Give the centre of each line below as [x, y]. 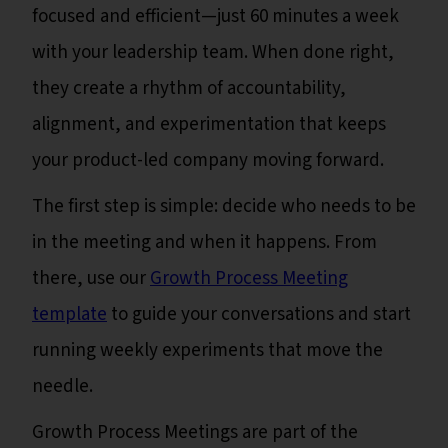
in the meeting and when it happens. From [204, 243]
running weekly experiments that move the [207, 351]
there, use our [91, 279]
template [69, 315]
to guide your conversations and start [259, 315]
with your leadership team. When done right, [213, 53]
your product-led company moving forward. [208, 161]
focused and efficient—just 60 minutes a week [215, 17]
